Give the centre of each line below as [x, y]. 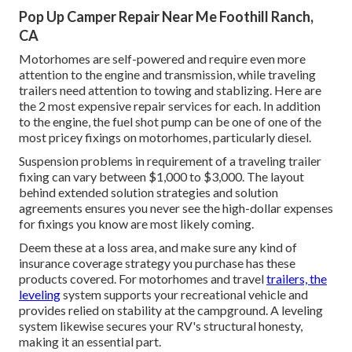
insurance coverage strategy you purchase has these [157, 263]
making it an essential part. [90, 342]
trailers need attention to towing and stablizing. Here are [170, 90]
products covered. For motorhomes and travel [143, 279]
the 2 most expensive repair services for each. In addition [170, 106]
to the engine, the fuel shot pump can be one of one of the [170, 122]
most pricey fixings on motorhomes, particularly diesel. [165, 137]
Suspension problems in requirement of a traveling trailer [170, 161]
